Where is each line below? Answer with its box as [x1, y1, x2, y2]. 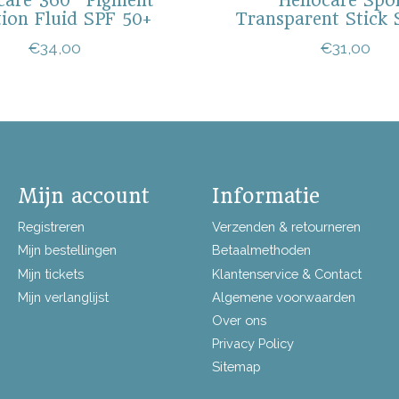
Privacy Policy [211, 336, 294, 352]
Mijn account [17, 184, 150, 208]
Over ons [211, 312, 266, 328]
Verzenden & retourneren [211, 219, 361, 235]
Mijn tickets [17, 265, 84, 281]
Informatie [211, 184, 320, 208]
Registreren [17, 219, 85, 235]
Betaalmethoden [211, 242, 311, 258]
